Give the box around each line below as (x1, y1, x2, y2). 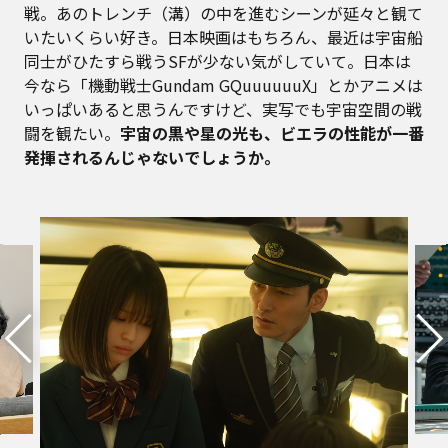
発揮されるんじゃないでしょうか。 (24, 144, 280, 169)
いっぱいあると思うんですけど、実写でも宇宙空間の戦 (24, 96, 422, 121)
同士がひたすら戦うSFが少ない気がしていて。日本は (24, 48, 411, 73)
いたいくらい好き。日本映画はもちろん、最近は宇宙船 (24, 24, 423, 49)
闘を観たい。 (24, 120, 120, 145)
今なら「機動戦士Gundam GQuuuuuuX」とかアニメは (24, 72, 423, 97)
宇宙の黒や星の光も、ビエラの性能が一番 (120, 120, 424, 145)
